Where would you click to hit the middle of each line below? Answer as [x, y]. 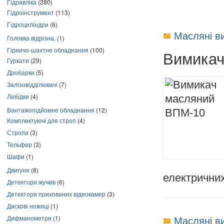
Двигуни [18, 170]
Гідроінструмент [30, 12]
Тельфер [19, 144]
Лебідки [18, 96]
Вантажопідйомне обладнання [51, 110]
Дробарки [21, 72]
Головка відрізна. [31, 38]
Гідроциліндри [28, 24]
